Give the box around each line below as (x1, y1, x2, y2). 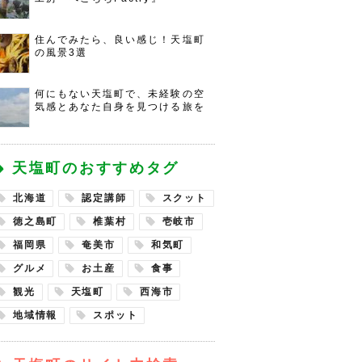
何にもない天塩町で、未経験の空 (35, 88, 205, 99)
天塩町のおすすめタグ (12, 160, 179, 176)
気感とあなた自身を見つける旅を (35, 101, 205, 112)
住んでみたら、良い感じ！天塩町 (35, 34, 205, 45)
